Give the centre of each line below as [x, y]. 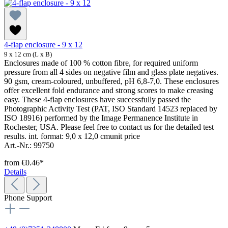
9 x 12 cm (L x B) [28, 54]
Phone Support [28, 197]
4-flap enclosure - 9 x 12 [43, 44]
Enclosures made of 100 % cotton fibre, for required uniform [101, 63]
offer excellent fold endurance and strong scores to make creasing [109, 90]
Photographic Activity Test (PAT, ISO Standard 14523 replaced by [111, 108]
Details [15, 172]
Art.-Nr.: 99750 [29, 145]
